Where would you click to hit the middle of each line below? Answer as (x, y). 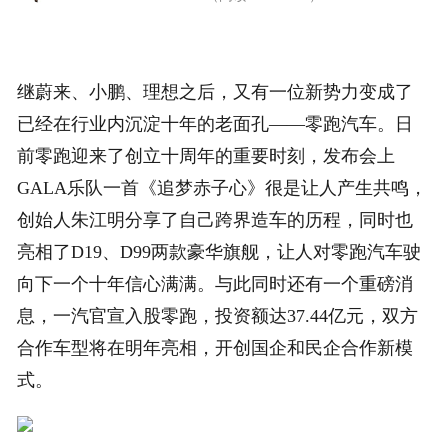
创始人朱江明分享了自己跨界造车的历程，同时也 (215, 220)
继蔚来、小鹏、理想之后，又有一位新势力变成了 (215, 92)
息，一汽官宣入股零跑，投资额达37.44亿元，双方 (218, 316)
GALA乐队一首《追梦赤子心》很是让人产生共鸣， (222, 188)
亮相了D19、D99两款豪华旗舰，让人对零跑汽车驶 (219, 252)
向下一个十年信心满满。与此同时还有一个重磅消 (215, 284)
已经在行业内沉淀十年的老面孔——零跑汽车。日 (215, 124)
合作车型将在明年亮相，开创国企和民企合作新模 (215, 348)
